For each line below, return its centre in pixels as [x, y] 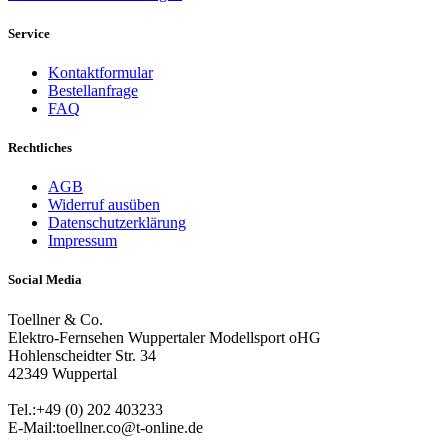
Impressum [82, 241]
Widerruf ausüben [104, 205]
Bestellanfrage [93, 90]
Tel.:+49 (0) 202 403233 [85, 409]
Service [29, 33]
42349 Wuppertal [62, 373]
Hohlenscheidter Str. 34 [82, 355]
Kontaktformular [100, 72]
